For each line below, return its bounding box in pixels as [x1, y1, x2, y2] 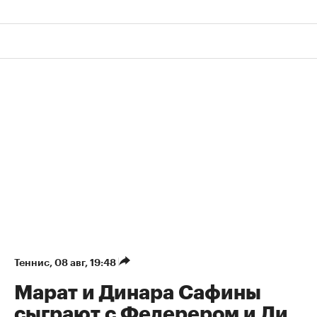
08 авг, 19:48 [54, 257, 118, 267]
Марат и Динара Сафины [14, 282, 261, 303]
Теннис [14, 257, 50, 267]
